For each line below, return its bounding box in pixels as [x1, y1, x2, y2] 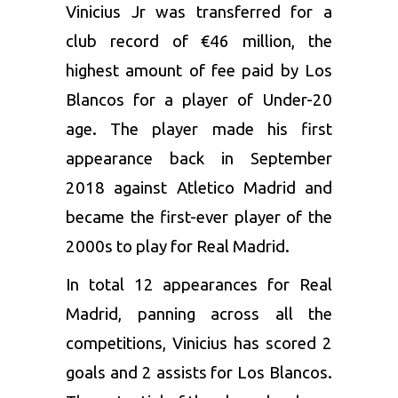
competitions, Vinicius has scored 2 [66, 334, 332, 354]
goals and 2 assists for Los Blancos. [66, 363, 332, 383]
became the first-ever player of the [66, 208, 332, 227]
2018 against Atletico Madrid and [66, 179, 332, 198]
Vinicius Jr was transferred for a [66, 3, 332, 22]
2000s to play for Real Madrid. [66, 237, 290, 257]
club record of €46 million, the [66, 32, 332, 52]
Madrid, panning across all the [66, 305, 332, 324]
